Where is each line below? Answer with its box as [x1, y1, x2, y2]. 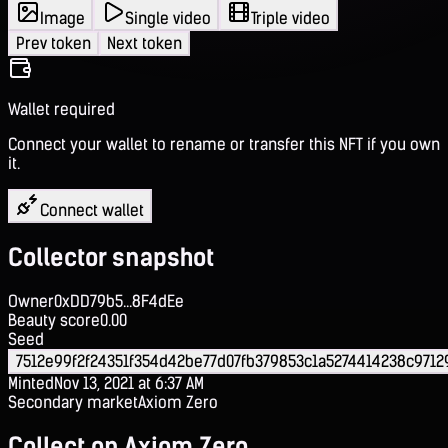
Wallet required [8, 99, 115, 119]
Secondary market [8, 392, 138, 412]
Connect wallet [40, 200, 144, 220]
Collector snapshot [8, 242, 214, 272]
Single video [125, 8, 211, 28]
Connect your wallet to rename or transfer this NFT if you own [8, 134, 440, 154]
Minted [8, 373, 54, 393]
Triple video [251, 8, 330, 28]
